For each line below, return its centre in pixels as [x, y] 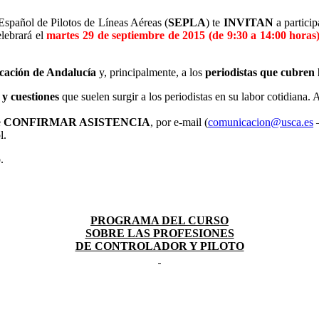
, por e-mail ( [179, 122]
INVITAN [248, 22]
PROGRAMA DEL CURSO [159, 220]
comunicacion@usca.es [261, 122]
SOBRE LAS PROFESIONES [159, 233]
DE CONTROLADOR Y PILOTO [159, 246]
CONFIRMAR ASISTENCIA [77, 122]
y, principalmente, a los [151, 72]
